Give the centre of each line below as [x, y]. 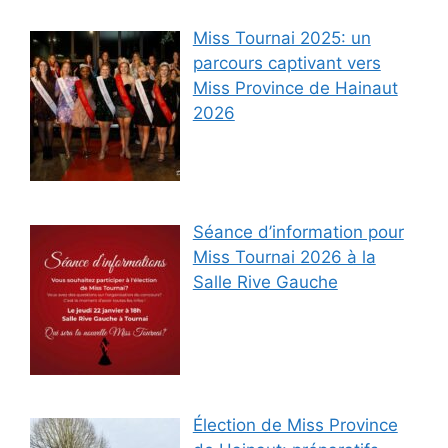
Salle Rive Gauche [265, 281]
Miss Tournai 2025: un [281, 38]
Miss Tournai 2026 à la [284, 256]
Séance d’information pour [298, 231]
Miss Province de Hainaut [295, 88]
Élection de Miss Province [295, 424]
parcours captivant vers [286, 63]
